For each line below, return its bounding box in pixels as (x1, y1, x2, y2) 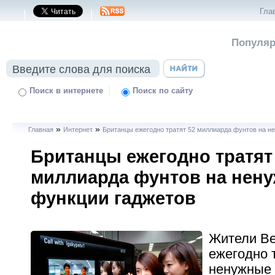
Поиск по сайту (133, 87, 193, 95)
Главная (28, 126, 54, 133)
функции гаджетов (31, 188, 196, 208)
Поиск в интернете (29, 87, 104, 95)
